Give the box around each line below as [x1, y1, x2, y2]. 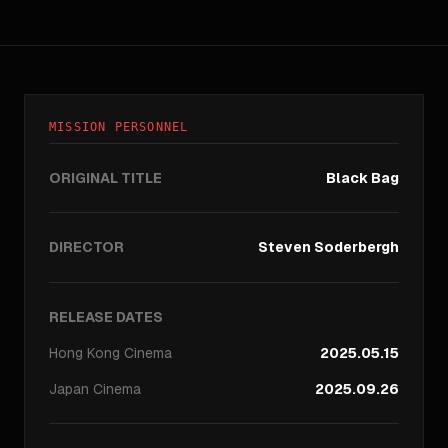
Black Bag [326, 169, 399, 187]
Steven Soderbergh [258, 238, 399, 256]
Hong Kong [49, 344, 120, 362]
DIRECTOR [49, 238, 124, 256]
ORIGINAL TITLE [49, 169, 162, 187]
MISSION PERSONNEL [49, 120, 189, 134]
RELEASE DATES [49, 308, 163, 326]
